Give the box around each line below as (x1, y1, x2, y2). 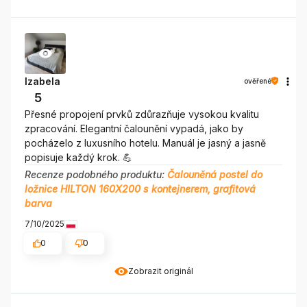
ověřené (244, 76, 271, 85)
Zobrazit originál (127, 265, 193, 276)
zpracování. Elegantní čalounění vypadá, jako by (25, 122, 243, 134)
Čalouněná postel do (167, 168, 262, 180)
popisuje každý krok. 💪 (25, 151, 132, 163)
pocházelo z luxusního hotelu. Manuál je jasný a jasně (25, 136, 266, 149)
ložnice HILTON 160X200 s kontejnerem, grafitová (25, 182, 256, 195)
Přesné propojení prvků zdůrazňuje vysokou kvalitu (25, 108, 259, 120)
